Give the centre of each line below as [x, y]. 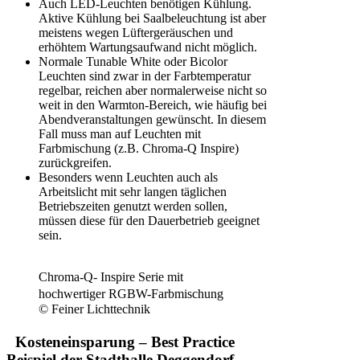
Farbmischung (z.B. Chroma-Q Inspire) [139, 148]
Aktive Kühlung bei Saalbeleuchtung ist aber [152, 18]
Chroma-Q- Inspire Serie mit [111, 276]
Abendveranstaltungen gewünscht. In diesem [152, 119]
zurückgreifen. [75, 162]
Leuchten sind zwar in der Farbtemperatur [145, 76]
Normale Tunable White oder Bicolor [133, 61]
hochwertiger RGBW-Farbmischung [135, 293]
